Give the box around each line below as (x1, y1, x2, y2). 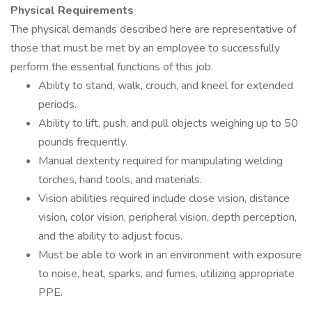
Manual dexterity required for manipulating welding (38, 153, 283, 169)
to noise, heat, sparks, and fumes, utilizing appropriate (38, 266, 295, 281)
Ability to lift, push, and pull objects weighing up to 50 (38, 116, 298, 131)
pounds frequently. (38, 134, 127, 150)
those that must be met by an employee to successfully (10, 40, 280, 56)
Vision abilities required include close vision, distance (38, 191, 290, 206)
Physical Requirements (10, 3, 134, 18)
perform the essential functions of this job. (10, 59, 213, 75)
